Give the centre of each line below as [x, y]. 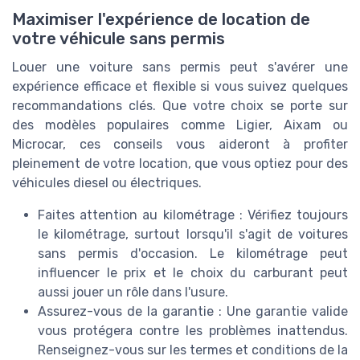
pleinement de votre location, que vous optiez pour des [180, 164]
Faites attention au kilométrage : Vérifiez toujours [193, 215]
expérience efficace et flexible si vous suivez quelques [180, 87]
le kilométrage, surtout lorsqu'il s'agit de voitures [193, 235]
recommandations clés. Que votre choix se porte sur [180, 106]
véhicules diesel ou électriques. [107, 183]
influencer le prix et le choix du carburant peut [193, 273]
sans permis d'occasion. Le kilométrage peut [193, 254]
